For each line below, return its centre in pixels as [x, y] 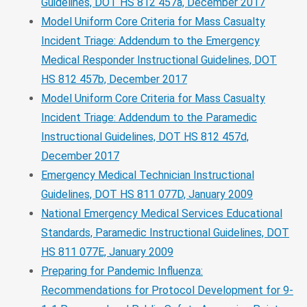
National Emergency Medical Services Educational [162, 213]
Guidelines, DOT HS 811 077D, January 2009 [147, 194]
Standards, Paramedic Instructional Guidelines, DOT [165, 232]
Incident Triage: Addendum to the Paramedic [149, 117]
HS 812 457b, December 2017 [114, 79]
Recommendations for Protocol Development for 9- [167, 290]
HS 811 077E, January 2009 [107, 251]
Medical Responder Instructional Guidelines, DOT [159, 60]
